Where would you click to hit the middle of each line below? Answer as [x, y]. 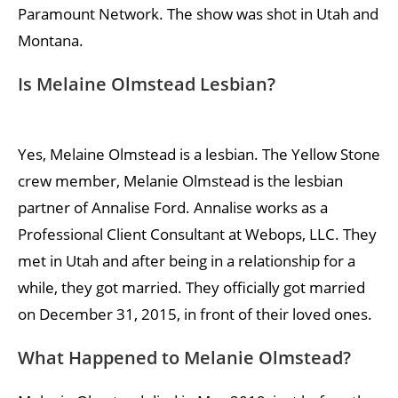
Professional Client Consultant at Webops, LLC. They [197, 234]
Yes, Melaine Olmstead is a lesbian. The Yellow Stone [199, 154]
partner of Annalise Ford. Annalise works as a [173, 207]
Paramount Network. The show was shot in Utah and [198, 13]
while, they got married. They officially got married [191, 287]
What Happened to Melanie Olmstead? [184, 357]
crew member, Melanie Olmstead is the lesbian [180, 180]
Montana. [51, 40]
